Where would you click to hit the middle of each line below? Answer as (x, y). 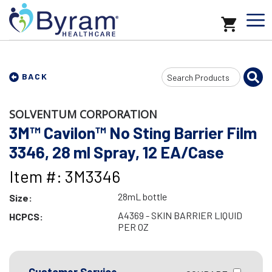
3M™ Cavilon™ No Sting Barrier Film (133, 132)
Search (175, 76)
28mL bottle (142, 196)
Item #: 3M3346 (65, 176)
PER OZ (133, 227)
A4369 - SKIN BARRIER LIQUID (180, 215)
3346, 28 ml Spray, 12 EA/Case (117, 152)
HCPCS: (26, 216)
